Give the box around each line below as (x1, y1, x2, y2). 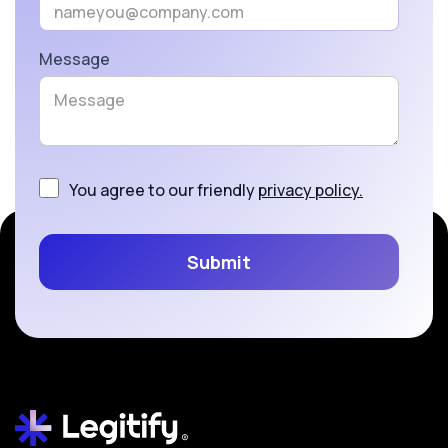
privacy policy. (258, 179, 363, 202)
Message (39, 48, 110, 71)
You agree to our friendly (69, 179, 258, 202)
